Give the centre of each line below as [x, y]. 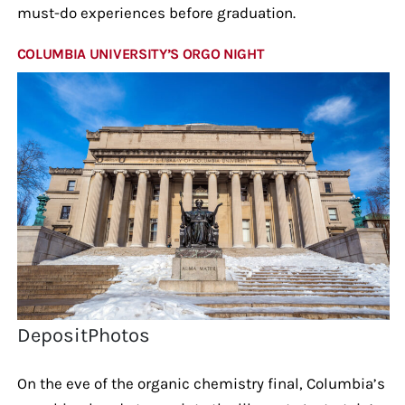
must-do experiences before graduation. [156, 12]
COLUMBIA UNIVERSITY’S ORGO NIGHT [141, 53]
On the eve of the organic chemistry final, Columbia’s [201, 383]
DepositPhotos [84, 335]
